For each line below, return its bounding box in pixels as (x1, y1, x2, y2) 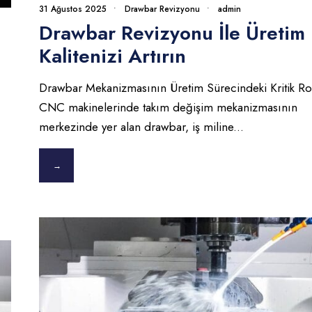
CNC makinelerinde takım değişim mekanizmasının (38, 98, 297, 116)
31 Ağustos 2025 (38, 2, 107, 15)
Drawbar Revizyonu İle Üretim (38, 18, 305, 47)
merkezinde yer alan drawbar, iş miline (38, 118, 233, 135)
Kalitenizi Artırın (38, 41, 186, 70)
